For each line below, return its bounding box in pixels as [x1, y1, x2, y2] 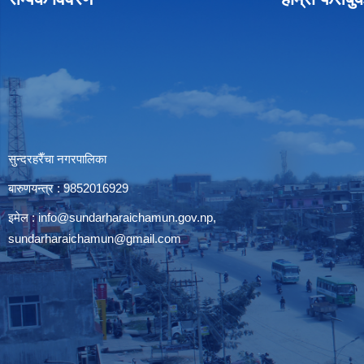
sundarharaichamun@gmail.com [8, 232, 181, 245]
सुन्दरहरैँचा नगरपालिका [8, 152, 106, 166]
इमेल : [8, 210, 38, 224]
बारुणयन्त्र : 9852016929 [8, 181, 128, 195]
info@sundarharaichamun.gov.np [38, 210, 213, 224]
